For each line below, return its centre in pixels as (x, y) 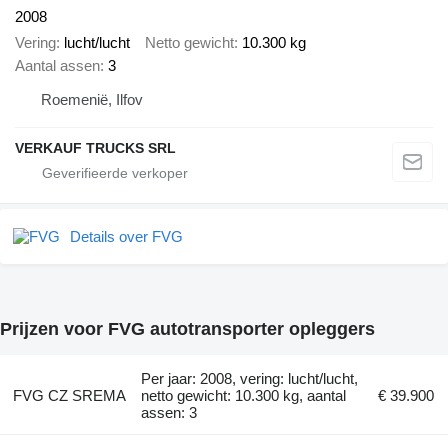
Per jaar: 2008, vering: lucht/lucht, (250, 379)
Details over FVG (126, 237)
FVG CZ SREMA (69, 396)
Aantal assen (57, 66)
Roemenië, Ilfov (92, 100)
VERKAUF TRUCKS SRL (95, 148)
